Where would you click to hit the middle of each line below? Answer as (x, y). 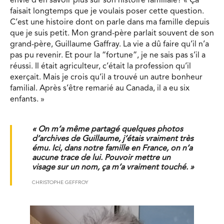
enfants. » (27, 99)
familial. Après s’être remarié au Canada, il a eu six (100, 88)
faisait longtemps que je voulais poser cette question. (107, 11)
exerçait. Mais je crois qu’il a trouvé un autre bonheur (106, 77)
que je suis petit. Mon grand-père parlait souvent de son (112, 33)
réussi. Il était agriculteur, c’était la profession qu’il (100, 66)
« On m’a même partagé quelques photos (107, 129)
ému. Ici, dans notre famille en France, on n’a (112, 148)
